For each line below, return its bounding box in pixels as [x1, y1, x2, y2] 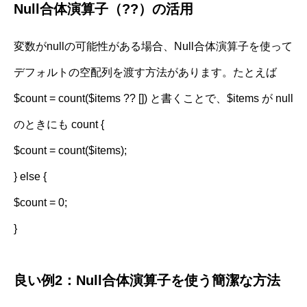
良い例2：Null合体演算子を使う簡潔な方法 [14, 272, 280, 288]
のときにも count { [14, 118, 104, 130]
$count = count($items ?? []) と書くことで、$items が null [14, 92, 293, 104]
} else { [14, 170, 47, 182]
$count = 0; [14, 196, 67, 208]
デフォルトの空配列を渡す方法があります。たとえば [14, 66, 277, 78]
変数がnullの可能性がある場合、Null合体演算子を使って [14, 40, 293, 52]
